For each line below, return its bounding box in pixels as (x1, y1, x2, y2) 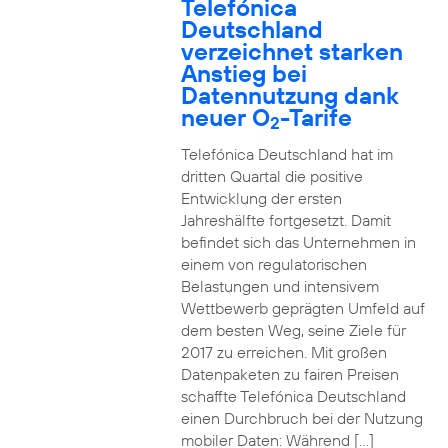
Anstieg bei (180, 58, 307, 88)
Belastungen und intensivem (180, 276, 379, 296)
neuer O (180, 102, 270, 132)
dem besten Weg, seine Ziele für (180, 320, 406, 340)
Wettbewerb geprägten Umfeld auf (180, 298, 425, 318)
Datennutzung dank (180, 80, 399, 110)
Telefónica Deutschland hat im (180, 144, 393, 164)
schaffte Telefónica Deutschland (180, 386, 406, 406)
